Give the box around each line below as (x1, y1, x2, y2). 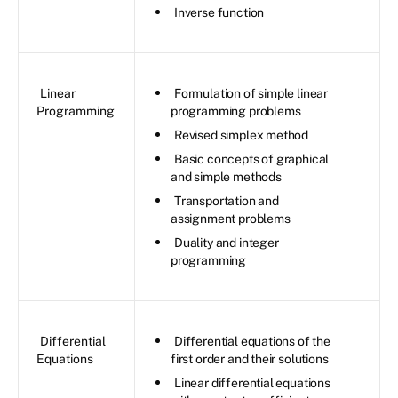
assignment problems (171, 211, 291, 226)
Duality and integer (174, 235, 279, 250)
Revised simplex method (174, 127, 309, 142)
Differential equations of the (174, 333, 330, 348)
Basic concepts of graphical (174, 151, 330, 166)
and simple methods (171, 169, 282, 184)
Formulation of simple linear (174, 85, 329, 100)
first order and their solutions (171, 351, 329, 366)
